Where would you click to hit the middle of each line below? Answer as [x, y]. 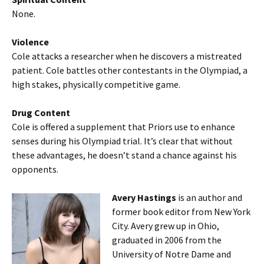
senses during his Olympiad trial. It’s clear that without [122, 141]
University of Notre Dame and [171, 254]
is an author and [210, 198]
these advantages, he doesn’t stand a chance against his [124, 155]
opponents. [35, 169]
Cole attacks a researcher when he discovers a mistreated [127, 56]
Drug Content [41, 113]
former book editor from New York [181, 212]
